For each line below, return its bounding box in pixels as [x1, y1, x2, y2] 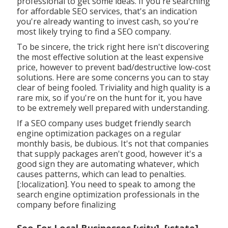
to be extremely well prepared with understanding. [16, 102, 209, 113]
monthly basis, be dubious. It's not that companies [16, 137, 209, 149]
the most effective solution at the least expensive [16, 51, 204, 63]
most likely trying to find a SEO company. [16, 25, 171, 37]
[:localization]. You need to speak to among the [16, 178, 195, 190]
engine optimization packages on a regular [16, 127, 181, 139]
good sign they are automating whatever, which [16, 158, 199, 169]
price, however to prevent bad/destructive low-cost [16, 61, 211, 73]
